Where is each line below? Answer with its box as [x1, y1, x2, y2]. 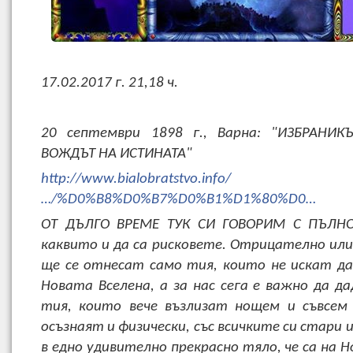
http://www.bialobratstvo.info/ [41, 172, 231, 187]
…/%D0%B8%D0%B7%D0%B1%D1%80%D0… [41, 192, 316, 207]
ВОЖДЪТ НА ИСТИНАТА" [41, 147, 192, 162]
